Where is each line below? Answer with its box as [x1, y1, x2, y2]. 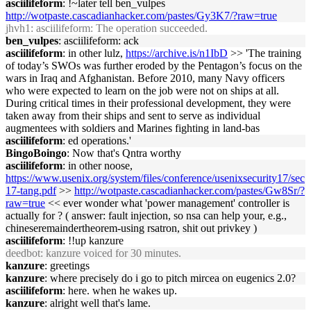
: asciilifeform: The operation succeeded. [31, 22, 208, 34]
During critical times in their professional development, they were [6, 97, 291, 109]
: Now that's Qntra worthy [67, 147, 181, 159]
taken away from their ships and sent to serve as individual [6, 110, 260, 121]
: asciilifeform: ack [58, 35, 139, 47]
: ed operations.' [62, 135, 131, 146]
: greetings [44, 260, 90, 271]
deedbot [6, 247, 40, 259]
